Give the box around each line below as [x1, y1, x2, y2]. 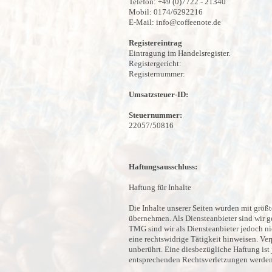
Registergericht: [129, 59, 183, 68]
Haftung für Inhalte [129, 183, 191, 192]
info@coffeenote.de [156, 18, 221, 27]
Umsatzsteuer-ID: [129, 90, 188, 99]
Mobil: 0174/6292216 [129, 7, 203, 16]
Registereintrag [129, 38, 182, 47]
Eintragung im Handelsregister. [129, 49, 230, 58]
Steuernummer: [129, 110, 182, 120]
